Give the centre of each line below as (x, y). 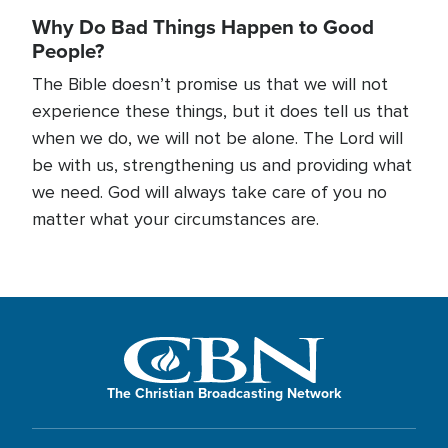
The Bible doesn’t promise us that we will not (210, 83)
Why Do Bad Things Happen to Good (203, 26)
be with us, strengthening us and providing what (222, 164)
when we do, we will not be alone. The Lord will (217, 137)
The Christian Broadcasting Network (224, 393)
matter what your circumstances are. (175, 218)
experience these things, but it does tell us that (220, 110)
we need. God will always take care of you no (209, 191)
